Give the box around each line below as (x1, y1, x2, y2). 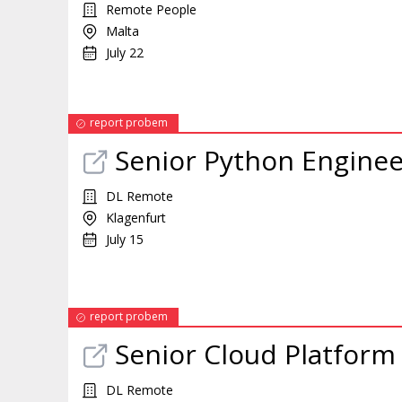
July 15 (106, 231, 144, 248)
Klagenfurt (106, 209, 166, 226)
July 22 (106, 44, 144, 61)
